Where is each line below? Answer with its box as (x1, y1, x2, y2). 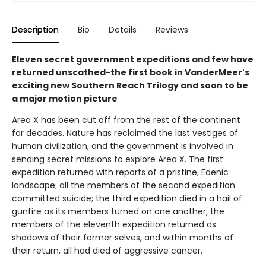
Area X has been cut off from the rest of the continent (12, 114, 240, 126)
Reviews (156, 24, 188, 36)
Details (109, 24, 137, 36)
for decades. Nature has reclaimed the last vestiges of (12, 127, 238, 140)
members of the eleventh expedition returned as (12, 218, 216, 231)
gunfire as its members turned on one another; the (12, 205, 224, 218)
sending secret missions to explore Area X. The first (12, 153, 223, 166)
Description (12, 24, 59, 36)
